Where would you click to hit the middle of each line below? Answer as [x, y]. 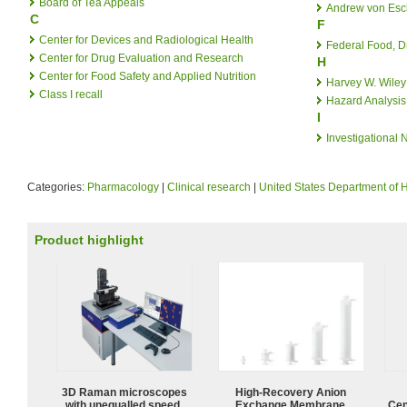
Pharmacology [123, 187]
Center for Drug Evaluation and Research [141, 58]
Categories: [57, 187]
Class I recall [71, 94]
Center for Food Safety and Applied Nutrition [148, 76]
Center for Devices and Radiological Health [146, 40]
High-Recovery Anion [291, 392]
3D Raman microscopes [124, 392]
